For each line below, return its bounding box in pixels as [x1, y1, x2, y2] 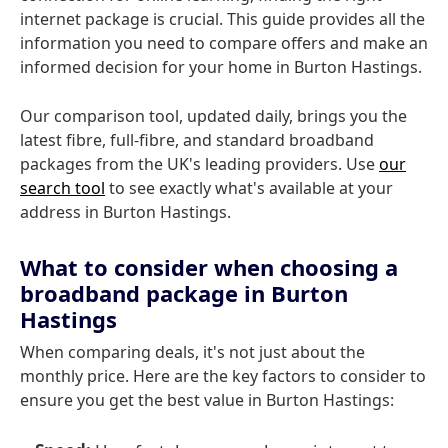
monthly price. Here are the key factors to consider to [20, 365, 426, 387]
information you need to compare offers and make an [20, 32, 428, 54]
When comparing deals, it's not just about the [20, 341, 365, 363]
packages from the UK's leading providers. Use [20, 153, 379, 175]
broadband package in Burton [20, 278, 348, 308]
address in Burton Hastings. [20, 201, 231, 223]
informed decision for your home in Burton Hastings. [20, 56, 422, 78]
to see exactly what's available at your [105, 177, 393, 199]
